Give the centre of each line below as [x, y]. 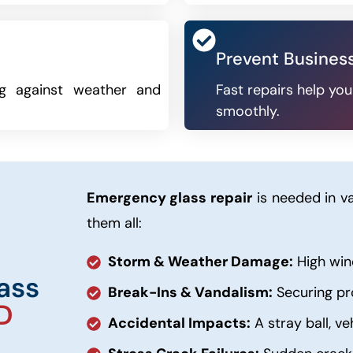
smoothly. [248, 111]
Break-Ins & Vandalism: [191, 292]
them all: [114, 223]
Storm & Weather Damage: [201, 262]
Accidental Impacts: [180, 323]
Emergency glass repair [169, 198]
